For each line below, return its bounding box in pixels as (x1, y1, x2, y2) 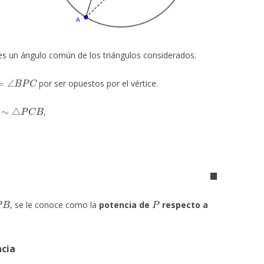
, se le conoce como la (9, 199, 99, 210)
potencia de (98, 199, 152, 210)
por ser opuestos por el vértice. (37, 78, 159, 90)
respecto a (161, 199, 208, 210)
